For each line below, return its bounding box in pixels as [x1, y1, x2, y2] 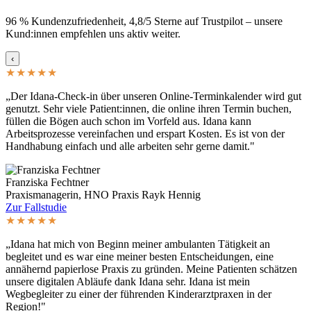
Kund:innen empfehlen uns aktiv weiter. [6, 27, 180, 40]
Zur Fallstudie [6, 201, 67, 213]
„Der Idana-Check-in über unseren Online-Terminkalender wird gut [6, 90, 301, 102]
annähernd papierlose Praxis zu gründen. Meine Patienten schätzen [6, 262, 297, 275]
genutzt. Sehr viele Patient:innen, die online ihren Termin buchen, [6, 102, 292, 115]
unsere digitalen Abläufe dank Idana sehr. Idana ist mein [6, 275, 250, 287]
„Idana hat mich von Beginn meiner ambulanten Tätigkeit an [6, 237, 270, 250]
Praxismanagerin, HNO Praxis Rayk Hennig [6, 188, 201, 201]
